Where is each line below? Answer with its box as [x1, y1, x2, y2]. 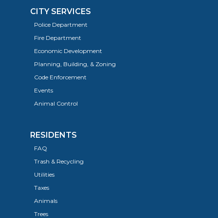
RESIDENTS [30, 130, 77, 140]
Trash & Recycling [34, 158, 84, 165]
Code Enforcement [34, 73, 87, 81]
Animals [34, 197, 57, 205]
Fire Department [34, 34, 81, 42]
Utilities [34, 171, 54, 179]
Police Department [34, 21, 88, 29]
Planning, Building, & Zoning [34, 60, 116, 68]
